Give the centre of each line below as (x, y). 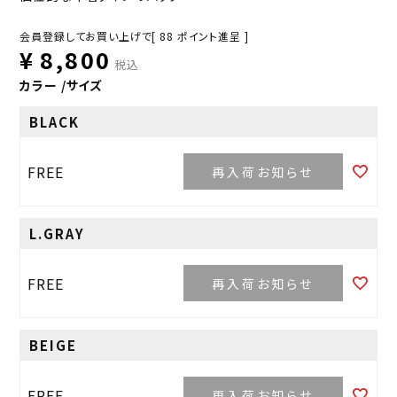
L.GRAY (58, 234)
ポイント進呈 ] (213, 36)
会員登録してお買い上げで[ (88, 36)
